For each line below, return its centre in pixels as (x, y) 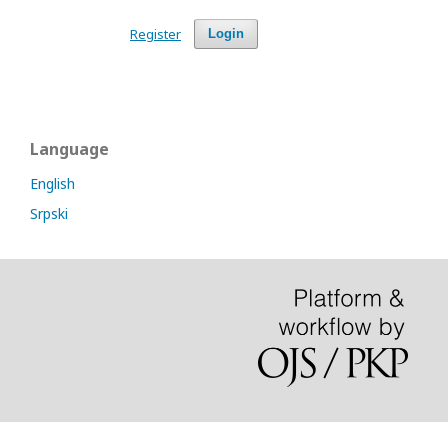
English (52, 183)
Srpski (49, 213)
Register (155, 34)
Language (69, 149)
